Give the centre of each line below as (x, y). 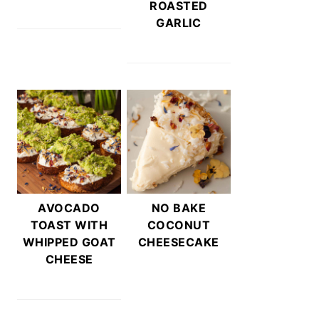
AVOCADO (69, 208)
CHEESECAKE (178, 242)
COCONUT (179, 225)
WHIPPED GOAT (69, 242)
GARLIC (179, 22)
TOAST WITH (69, 225)
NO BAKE (179, 208)
